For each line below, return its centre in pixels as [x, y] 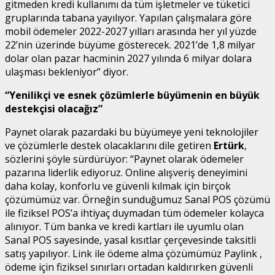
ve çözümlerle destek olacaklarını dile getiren [109, 145]
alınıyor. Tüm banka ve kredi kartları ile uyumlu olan [124, 226]
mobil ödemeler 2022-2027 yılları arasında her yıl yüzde [131, 31]
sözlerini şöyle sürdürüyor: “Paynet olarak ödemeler [124, 159]
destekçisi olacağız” [54, 108]
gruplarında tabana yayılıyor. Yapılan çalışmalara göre [128, 17]
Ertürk [229, 145]
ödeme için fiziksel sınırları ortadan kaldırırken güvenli [129, 267]
